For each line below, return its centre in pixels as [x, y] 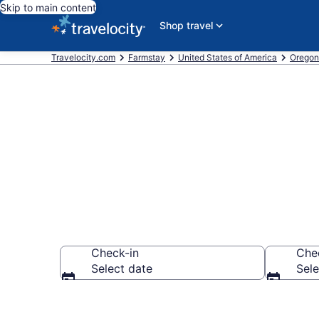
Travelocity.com [83, 57]
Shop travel [186, 25]
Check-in [115, 253]
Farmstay [147, 57]
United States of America [228, 57]
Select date [122, 268]
